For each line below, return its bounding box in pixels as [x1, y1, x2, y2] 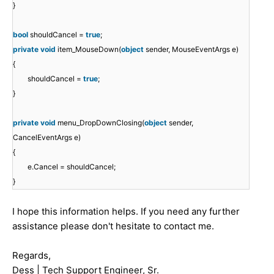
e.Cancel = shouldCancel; [28, 161, 116, 171]
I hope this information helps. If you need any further [12, 205, 240, 217]
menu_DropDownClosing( [57, 117, 144, 127]
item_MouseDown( [57, 44, 121, 54]
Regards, [12, 249, 51, 261]
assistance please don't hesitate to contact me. [12, 220, 217, 232]
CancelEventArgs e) [13, 132, 81, 142]
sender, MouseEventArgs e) [146, 44, 239, 54]
